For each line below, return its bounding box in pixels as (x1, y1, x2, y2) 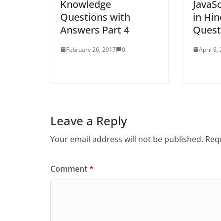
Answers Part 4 (60, 23, 129, 37)
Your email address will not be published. (50, 133, 203, 145)
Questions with (60, 10, 130, 24)
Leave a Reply (50, 112, 127, 129)
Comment (50, 163, 89, 174)
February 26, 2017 (66, 45, 116, 54)
